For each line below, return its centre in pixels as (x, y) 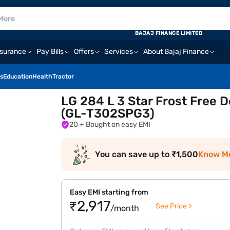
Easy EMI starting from (109, 192)
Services (119, 52)
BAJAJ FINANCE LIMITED (169, 33)
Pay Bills (50, 52)
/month (125, 208)
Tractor (63, 76)
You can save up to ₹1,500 (147, 154)
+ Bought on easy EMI (118, 124)
